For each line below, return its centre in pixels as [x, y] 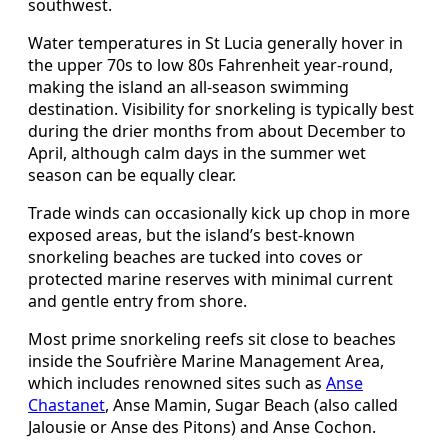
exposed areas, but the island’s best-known [191, 235]
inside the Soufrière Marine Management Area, [206, 361]
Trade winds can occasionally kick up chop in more [219, 213]
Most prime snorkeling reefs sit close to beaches [212, 339]
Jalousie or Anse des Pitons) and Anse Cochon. [202, 427]
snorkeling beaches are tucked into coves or [195, 257]
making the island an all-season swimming [188, 87]
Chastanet [66, 405]
